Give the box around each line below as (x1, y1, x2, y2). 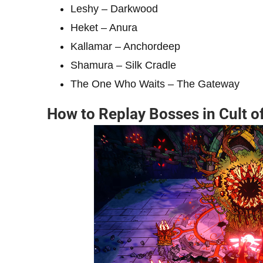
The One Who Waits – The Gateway (70, 77, 240, 90)
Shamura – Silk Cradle (70, 59, 176, 71)
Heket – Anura (70, 21, 137, 33)
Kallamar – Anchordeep (70, 40, 180, 52)
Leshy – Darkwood (70, 2, 158, 15)
